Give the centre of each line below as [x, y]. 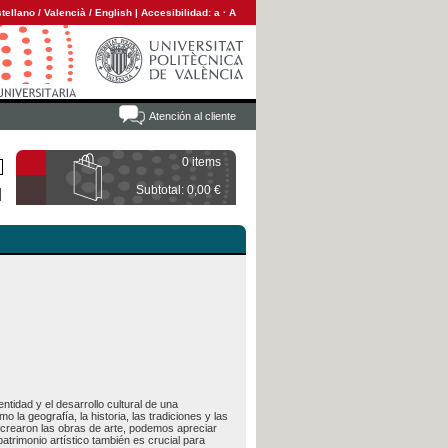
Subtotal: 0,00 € [178, 190]
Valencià [65, 12]
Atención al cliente [192, 116]
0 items [201, 162]
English [113, 12]
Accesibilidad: [177, 12]
